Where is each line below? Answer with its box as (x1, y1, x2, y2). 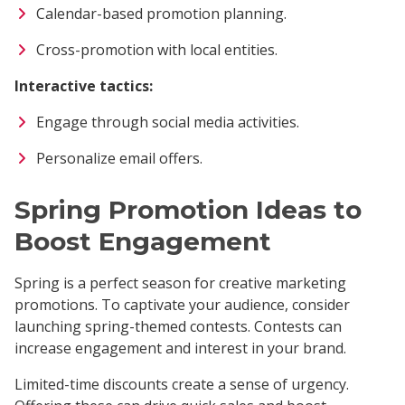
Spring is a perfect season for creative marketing (14, 272, 346, 293)
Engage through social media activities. (36, 111, 299, 132)
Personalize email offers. (36, 147, 202, 168)
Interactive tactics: (14, 75, 153, 96)
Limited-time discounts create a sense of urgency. (14, 373, 349, 394)
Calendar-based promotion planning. (36, 3, 287, 24)
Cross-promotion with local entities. (36, 39, 278, 60)
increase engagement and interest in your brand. (14, 337, 346, 358)
